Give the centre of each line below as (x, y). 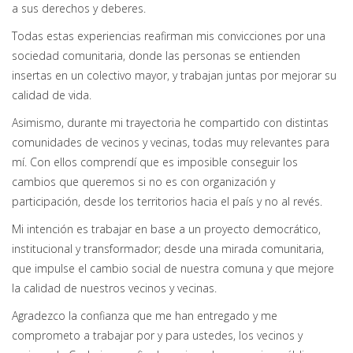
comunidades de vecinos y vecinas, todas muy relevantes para (171, 143)
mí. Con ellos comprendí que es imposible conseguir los (155, 162)
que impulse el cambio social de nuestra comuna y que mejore (173, 269)
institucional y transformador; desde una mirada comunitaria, (168, 249)
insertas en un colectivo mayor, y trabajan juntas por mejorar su (174, 76)
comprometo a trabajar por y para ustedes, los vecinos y (157, 336)
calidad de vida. (52, 95)
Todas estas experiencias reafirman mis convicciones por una (169, 36)
